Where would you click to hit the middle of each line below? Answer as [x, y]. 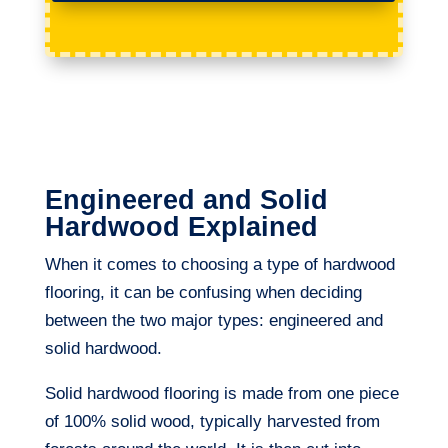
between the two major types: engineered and [213, 320]
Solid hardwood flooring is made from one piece [221, 393]
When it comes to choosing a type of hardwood [219, 264]
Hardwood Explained [181, 226]
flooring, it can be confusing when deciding [203, 292]
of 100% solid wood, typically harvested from [212, 421]
